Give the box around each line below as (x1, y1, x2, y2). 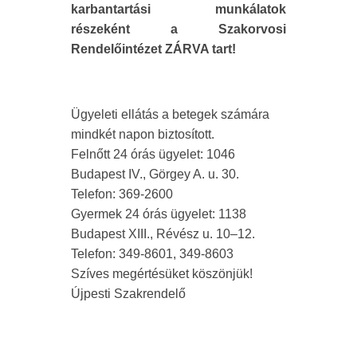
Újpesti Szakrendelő (71, 286, 186, 300)
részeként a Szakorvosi (71, 22, 286, 36)
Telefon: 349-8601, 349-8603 (71, 246, 233, 261)
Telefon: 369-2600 (71, 186, 173, 201)
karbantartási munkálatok (71, 2, 286, 16)
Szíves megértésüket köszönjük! (71, 266, 253, 280)
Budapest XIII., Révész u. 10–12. (71, 226, 255, 241)
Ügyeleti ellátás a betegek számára (71, 107, 269, 121)
